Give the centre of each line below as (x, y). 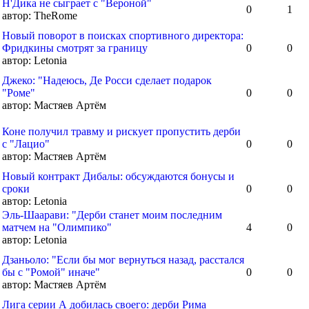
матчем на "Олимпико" (57, 227)
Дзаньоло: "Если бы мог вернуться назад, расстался (123, 260)
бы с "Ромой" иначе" (51, 272)
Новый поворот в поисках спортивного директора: (123, 36)
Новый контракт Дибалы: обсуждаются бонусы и (118, 176)
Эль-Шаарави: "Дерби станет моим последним (112, 215)
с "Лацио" (26, 144)
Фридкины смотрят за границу (75, 48)
